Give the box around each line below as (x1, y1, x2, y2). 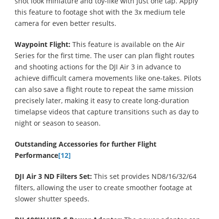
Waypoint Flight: (15, 39, 72, 49)
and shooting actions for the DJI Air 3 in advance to (15, 62, 181, 71)
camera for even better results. (15, 18, 116, 28)
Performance (15, 150, 58, 160)
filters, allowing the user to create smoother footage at (15, 182, 192, 192)
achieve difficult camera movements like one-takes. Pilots (15, 73, 201, 83)
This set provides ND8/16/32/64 (94, 171, 197, 181)
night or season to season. (15, 118, 103, 128)
